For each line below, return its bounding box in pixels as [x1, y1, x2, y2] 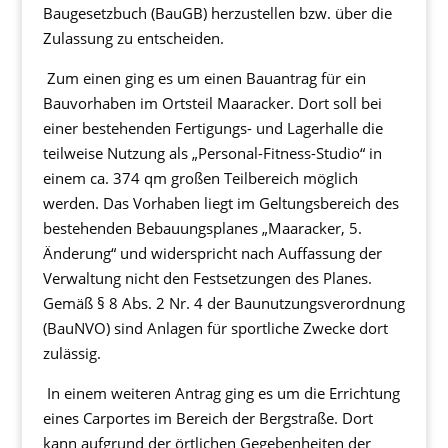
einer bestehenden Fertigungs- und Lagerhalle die [42, 118, 383, 138]
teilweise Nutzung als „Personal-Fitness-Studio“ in [42, 143, 382, 163]
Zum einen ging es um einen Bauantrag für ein [42, 68, 366, 88]
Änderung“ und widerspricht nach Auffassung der [42, 243, 382, 263]
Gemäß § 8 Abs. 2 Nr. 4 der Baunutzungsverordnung [42, 293, 405, 313]
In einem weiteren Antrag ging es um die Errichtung [42, 383, 400, 403]
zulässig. [42, 343, 101, 363]
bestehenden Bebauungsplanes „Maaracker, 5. [42, 218, 362, 238]
